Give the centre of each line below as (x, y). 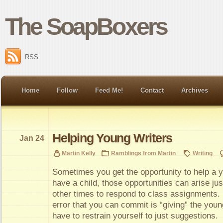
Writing (203, 153)
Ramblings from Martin (143, 153)
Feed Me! (109, 90)
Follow (67, 90)
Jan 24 (32, 138)
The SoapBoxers (86, 27)
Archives (195, 90)
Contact (152, 90)
